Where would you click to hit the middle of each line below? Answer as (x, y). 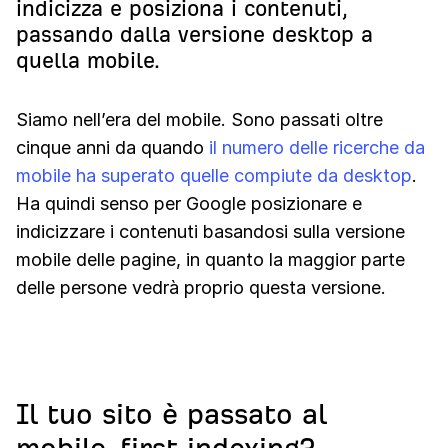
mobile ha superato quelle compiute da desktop (214, 175)
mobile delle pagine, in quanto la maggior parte (210, 259)
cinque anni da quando (112, 147)
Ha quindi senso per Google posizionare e (189, 203)
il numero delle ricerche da (317, 147)
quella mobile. (88, 60)
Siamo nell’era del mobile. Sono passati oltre (199, 119)
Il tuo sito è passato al (171, 414)
